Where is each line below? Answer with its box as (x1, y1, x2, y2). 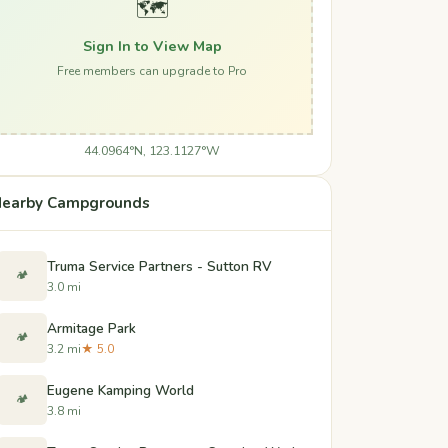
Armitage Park (47, 318, 136, 338)
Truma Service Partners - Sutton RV (47, 256, 272, 276)
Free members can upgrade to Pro (57, 62, 247, 79)
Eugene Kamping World (47, 380, 194, 400)
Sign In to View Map (82, 35, 222, 56)
